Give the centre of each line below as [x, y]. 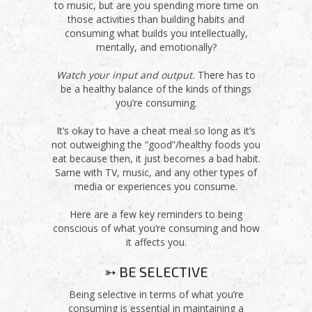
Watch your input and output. [126, 75]
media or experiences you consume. [156, 187]
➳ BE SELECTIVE [156, 272]
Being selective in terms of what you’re [156, 295]
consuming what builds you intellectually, [156, 33]
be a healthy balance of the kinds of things [156, 89]
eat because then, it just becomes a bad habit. [156, 159]
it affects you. [156, 242]
